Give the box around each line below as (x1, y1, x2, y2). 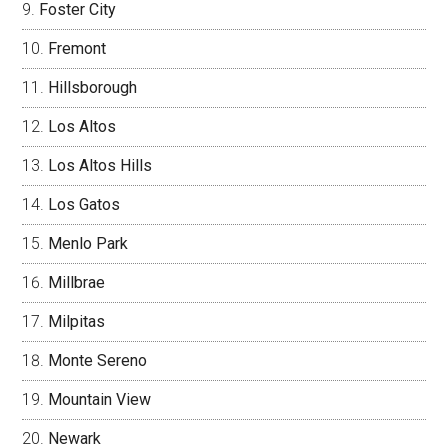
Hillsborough (48, 77, 138, 97)
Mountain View (48, 389, 152, 409)
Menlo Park (48, 233, 129, 253)
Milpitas (48, 311, 106, 331)
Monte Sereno (48, 350, 148, 370)
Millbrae (48, 272, 106, 292)
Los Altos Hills (48, 155, 153, 175)
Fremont (48, 38, 107, 58)
